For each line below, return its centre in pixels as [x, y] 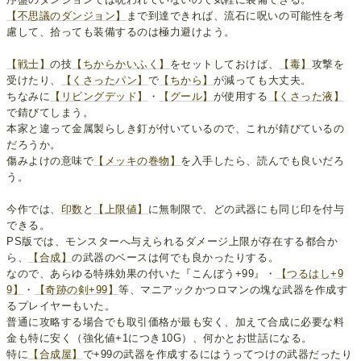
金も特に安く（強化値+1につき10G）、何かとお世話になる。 [160, 338]
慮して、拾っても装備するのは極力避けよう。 [121, 31]
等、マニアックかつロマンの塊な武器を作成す [233, 289]
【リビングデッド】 [99, 96]
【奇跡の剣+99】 [77, 289]
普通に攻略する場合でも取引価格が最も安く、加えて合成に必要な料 [176, 322]
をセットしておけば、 [224, 64]
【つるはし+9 [310, 273]
